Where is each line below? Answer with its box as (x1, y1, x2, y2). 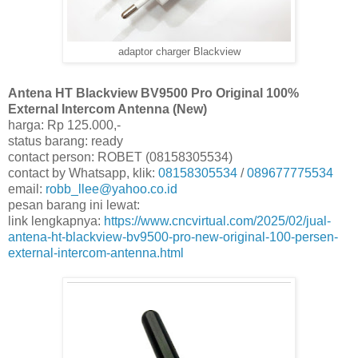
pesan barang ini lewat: (8, 197, 140, 212)
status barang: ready (8, 133, 123, 148)
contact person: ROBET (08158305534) (8, 149, 233, 164)
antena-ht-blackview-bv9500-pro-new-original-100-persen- (8, 229, 338, 244)
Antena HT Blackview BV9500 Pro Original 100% (8, 86, 299, 100)
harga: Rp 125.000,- (8, 117, 121, 132)
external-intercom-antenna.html (8, 245, 184, 260)
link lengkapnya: (8, 213, 104, 228)
